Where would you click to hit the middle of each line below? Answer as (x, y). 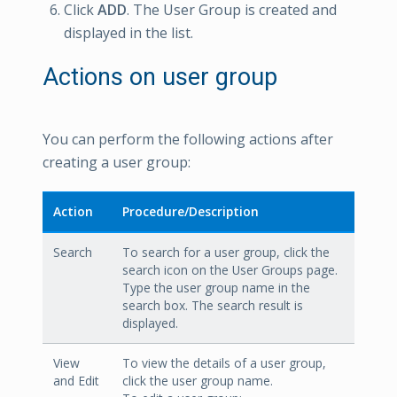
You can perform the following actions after (188, 140)
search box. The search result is (213, 306)
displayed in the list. (128, 33)
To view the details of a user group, (224, 363)
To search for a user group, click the (226, 253)
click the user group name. (198, 381)
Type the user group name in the (216, 288)
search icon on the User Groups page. (230, 270)
